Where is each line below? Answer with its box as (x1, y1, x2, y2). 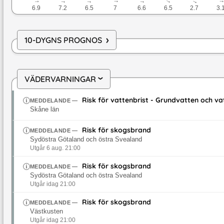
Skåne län (30, 105, 59, 113)
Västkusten (30, 207, 63, 215)
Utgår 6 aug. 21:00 (30, 144, 80, 151)
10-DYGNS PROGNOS (24, 34, 102, 45)
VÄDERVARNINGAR (24, 73, 96, 84)
